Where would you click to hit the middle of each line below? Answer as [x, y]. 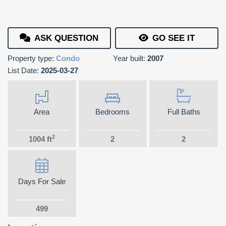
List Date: [24, 70]
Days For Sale [42, 181]
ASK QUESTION [67, 38]
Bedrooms [113, 112]
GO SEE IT [174, 38]
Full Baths [184, 112]
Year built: [130, 58]
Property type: [32, 58]
